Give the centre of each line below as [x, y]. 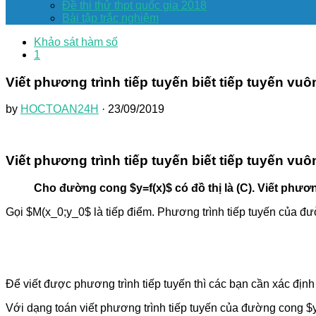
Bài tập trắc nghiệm [110, 18]
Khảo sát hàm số [76, 42]
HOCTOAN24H [60, 109]
